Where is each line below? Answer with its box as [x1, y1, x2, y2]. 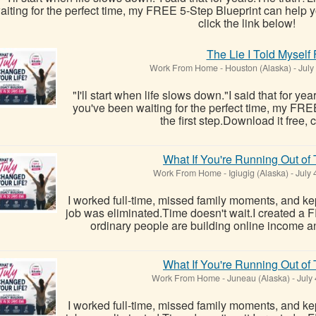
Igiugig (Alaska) [228, 166, 288, 179]
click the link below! [198, 14, 296, 31]
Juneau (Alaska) [226, 271, 290, 284]
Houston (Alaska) [225, 61, 291, 74]
